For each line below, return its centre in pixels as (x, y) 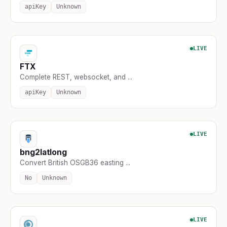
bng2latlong (44, 152)
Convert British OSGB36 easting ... (75, 162)
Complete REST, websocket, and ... (76, 77)
